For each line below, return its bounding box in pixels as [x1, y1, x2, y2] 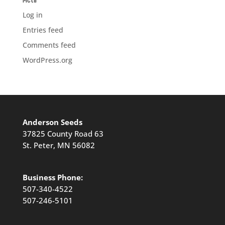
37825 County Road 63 [22, 129, 103, 139]
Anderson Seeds [22, 117, 82, 128]
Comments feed [22, 40, 76, 50]
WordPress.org [22, 55, 72, 65]
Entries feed [22, 25, 63, 35]
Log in [22, 10, 43, 20]
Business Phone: [22, 172, 83, 183]
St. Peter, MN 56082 [22, 140, 95, 151]
